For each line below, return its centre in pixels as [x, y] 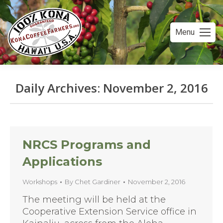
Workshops [40, 182]
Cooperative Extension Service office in [110, 212]
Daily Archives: [59, 88]
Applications [62, 162]
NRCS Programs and [87, 145]
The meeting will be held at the [94, 200]
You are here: [141, 103]
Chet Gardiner [98, 182]
